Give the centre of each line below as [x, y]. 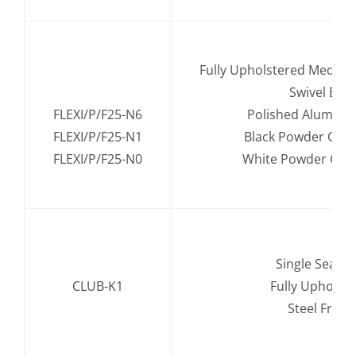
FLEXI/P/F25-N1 [97, 137]
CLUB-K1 [97, 286]
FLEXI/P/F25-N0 [97, 159]
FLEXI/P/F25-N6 [97, 115]
